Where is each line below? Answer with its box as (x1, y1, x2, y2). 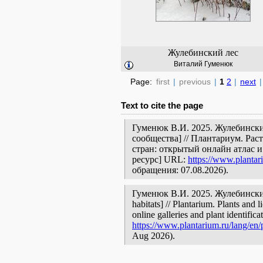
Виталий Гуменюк (174, 60, 232, 68)
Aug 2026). (132, 231, 175, 241)
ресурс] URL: (132, 154, 188, 164)
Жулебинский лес (168, 48, 238, 58)
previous (179, 77, 211, 86)
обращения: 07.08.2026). (132, 165, 228, 175)
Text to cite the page (121, 100, 203, 110)
